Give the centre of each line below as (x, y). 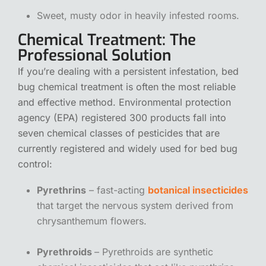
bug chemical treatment (70, 86)
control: (35, 164)
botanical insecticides (198, 190)
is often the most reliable (179, 86)
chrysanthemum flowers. (92, 221)
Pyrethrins (61, 190)
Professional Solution (94, 55)
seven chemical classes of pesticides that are (119, 133)
